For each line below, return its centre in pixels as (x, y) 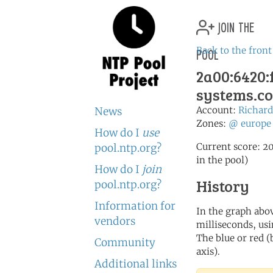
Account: (217, 110)
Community (125, 243)
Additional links (136, 264)
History (223, 186)
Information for (135, 206)
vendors (115, 221)
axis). (208, 251)
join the (234, 26)
